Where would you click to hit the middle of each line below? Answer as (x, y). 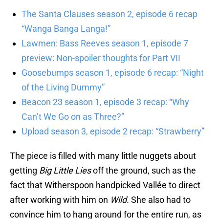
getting (24, 171)
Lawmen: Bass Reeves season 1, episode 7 (105, 44)
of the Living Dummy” (63, 88)
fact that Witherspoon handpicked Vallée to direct (105, 185)
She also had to (160, 200)
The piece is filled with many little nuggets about (103, 156)
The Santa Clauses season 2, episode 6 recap (109, 14)
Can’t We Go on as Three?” (73, 117)
